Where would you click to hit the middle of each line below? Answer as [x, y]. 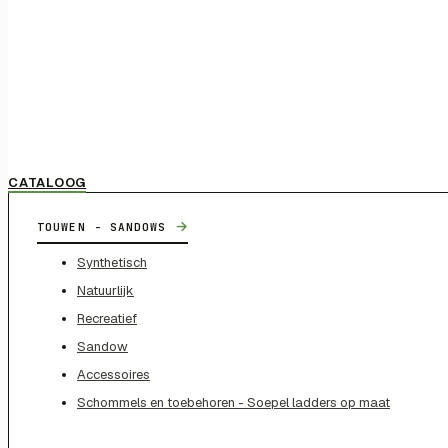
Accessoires [113, 374]
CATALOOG [47, 182]
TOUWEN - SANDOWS [106, 226]
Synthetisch [112, 262]
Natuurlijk [105, 290]
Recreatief [107, 318]
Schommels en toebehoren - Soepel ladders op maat [233, 402]
